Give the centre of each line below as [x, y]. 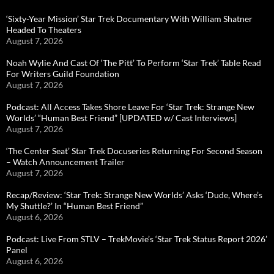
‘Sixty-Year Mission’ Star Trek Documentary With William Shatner [129, 18]
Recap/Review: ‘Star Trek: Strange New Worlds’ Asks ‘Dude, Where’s [134, 194]
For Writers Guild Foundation [63, 73]
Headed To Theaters [44, 29]
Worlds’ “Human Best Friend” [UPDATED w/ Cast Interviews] [121, 117]
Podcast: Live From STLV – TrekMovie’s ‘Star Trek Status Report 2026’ [137, 239]
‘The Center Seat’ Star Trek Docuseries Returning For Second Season [134, 150]
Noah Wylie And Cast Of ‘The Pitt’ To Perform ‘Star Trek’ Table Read [134, 62]
